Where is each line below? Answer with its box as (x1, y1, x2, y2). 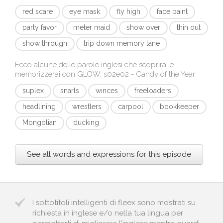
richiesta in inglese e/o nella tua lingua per (32, 209, 183, 218)
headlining (22, 103, 56, 111)
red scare (22, 7, 53, 15)
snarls (60, 87, 79, 95)
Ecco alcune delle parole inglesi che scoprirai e (15, 60, 174, 69)
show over (126, 23, 160, 31)
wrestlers (72, 103, 102, 111)
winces (96, 87, 118, 95)
